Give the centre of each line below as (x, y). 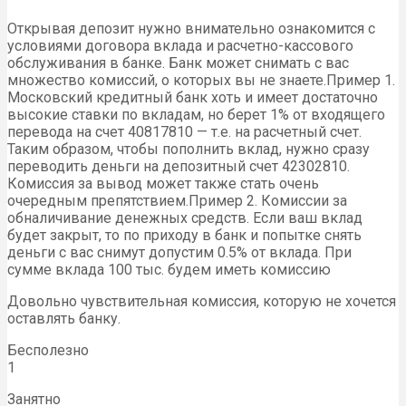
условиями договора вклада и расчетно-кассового (180, 46)
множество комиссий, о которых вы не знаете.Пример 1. (201, 81)
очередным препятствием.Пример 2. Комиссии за (177, 201)
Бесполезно (48, 351)
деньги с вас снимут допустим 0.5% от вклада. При (179, 253)
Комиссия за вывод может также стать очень (163, 184)
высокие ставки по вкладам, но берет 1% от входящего (196, 115)
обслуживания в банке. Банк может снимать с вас (178, 63)
